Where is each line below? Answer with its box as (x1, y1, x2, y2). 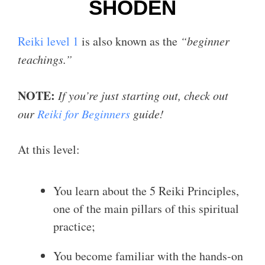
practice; (53, 218, 95, 234)
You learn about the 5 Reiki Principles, (53, 183, 239, 199)
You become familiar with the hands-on (53, 248, 243, 264)
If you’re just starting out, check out (58, 88, 228, 103)
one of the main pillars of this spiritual (53, 201, 239, 216)
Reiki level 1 (18, 33, 79, 49)
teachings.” (18, 51, 72, 67)
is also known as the (79, 33, 180, 49)
